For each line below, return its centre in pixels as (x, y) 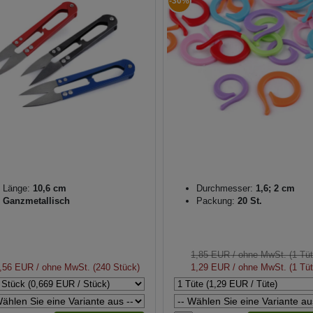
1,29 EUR (211, 268)
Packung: (215, 201)
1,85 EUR (211, 255)
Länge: (16, 189)
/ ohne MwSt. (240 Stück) (87, 268)
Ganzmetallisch (36, 201)
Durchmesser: (224, 189)
